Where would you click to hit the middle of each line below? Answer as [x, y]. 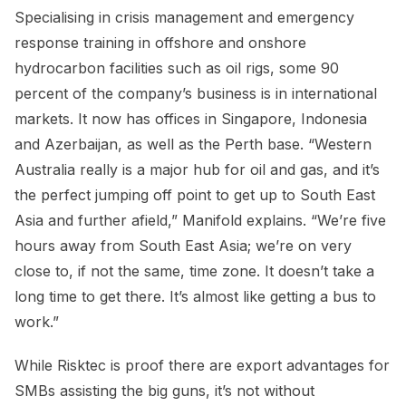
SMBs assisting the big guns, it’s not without [164, 391]
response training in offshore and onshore [160, 43]
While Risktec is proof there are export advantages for [202, 366]
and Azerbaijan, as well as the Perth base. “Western [193, 145]
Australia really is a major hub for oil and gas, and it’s [197, 170]
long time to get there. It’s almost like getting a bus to [195, 297]
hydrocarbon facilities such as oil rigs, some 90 [177, 68]
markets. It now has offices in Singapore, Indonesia [191, 119]
